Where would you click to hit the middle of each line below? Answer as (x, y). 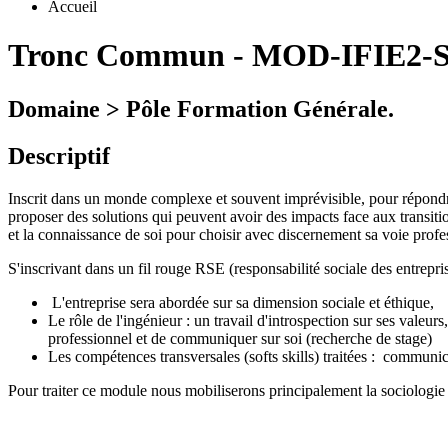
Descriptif (59, 155)
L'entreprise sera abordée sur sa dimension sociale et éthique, (241, 302)
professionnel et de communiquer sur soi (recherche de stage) (240, 338)
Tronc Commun (116, 55)
